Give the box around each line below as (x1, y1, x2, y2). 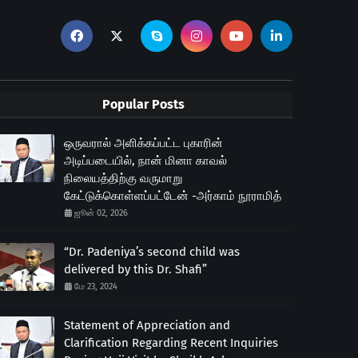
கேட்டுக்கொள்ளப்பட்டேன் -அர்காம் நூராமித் (63, 189, 281, 203)
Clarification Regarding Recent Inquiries (63, 336, 278, 350)
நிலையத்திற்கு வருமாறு (63, 171, 182, 185)
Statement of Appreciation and (63, 318, 230, 332)
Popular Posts (101, 97, 185, 112)
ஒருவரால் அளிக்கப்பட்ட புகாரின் (63, 136, 223, 150)
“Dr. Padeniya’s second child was (63, 245, 240, 259)
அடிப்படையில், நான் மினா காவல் (63, 153, 227, 168)
